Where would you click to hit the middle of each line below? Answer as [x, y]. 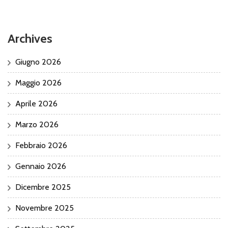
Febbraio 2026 [41, 145]
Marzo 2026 [37, 124]
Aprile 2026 [36, 103]
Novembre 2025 [45, 208]
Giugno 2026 [38, 62]
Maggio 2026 [38, 82]
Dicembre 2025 [43, 187]
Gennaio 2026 [41, 166]
